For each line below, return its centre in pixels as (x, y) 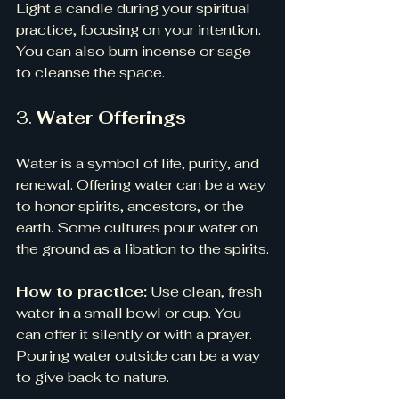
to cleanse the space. (90, 72)
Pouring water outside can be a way (140, 355)
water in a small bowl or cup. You (130, 313)
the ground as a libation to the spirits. (142, 248)
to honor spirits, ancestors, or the (132, 206)
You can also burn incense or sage (135, 51)
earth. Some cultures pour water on (139, 227)
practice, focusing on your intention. (140, 29)
